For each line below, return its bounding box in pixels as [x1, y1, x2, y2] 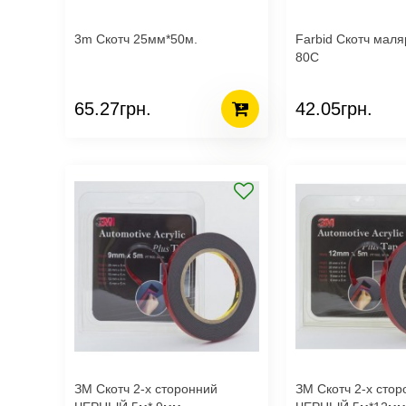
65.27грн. [74, 98, 151, 119]
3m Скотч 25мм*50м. [74, 32, 198, 46]
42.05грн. [295, 98, 372, 119]
